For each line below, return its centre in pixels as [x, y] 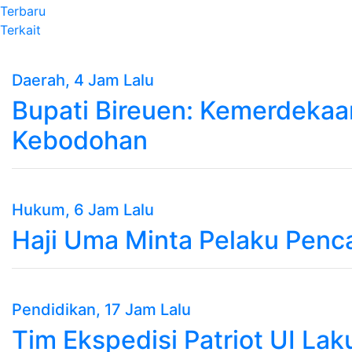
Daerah [38, 80]
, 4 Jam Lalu [110, 80]
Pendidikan [54, 309]
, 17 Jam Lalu [143, 309]
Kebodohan [80, 140]
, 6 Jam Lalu [110, 209]
